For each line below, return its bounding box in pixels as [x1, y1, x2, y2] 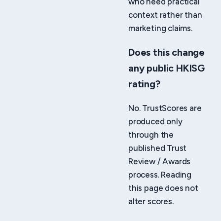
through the [128, 129, 174, 140]
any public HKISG [128, 62, 205, 74]
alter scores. [128, 196, 174, 206]
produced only [128, 116, 183, 126]
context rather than [128, 9, 202, 20]
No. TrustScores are [128, 103, 202, 113]
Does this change [128, 46, 205, 59]
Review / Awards [128, 156, 191, 166]
